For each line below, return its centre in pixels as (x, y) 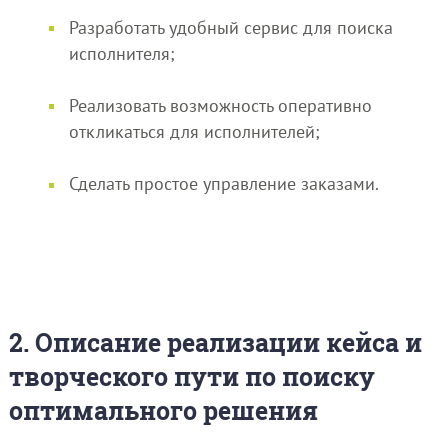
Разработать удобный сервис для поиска (230, 27)
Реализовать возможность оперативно (220, 105)
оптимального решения (163, 410)
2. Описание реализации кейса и (215, 342)
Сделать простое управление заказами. (223, 184)
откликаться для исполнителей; (194, 131)
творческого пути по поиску (191, 376)
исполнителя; (121, 53)
